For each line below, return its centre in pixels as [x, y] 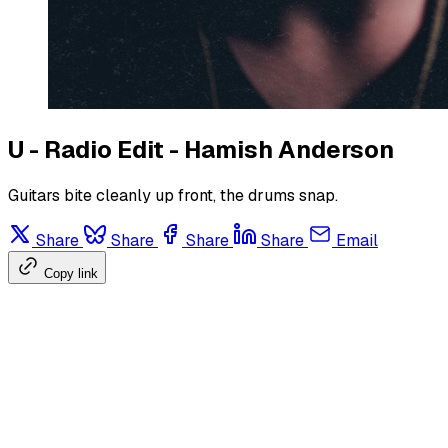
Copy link [71, 274]
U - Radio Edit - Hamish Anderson [201, 150]
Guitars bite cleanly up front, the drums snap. [173, 196]
